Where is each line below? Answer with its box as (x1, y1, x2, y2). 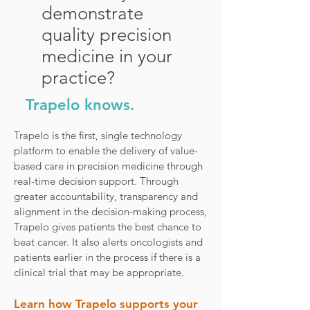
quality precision (42, 24, 172, 46)
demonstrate (42, 3, 143, 24)
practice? (42, 67, 115, 89)
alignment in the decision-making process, (14, 205, 207, 218)
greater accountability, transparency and (14, 190, 198, 203)
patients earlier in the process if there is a (14, 250, 201, 264)
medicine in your (42, 46, 172, 67)
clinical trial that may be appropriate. (14, 266, 184, 279)
